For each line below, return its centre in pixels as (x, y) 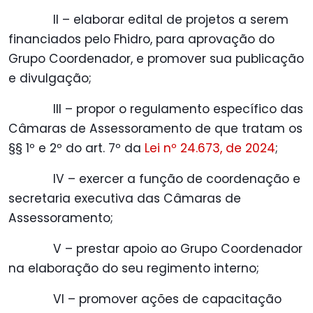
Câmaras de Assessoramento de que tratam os (155, 129)
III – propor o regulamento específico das (178, 109)
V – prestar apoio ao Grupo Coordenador (178, 249)
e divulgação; (50, 79)
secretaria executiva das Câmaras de (125, 199)
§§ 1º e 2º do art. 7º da (77, 148)
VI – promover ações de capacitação (167, 299)
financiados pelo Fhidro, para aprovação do (141, 39)
